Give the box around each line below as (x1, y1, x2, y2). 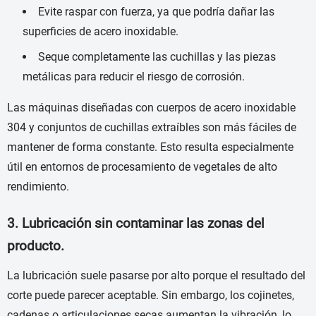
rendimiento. (7, 180, 69, 194)
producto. (7, 238, 64, 255)
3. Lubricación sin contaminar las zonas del (7, 216, 265, 232)
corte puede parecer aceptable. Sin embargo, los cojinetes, (7, 288, 294, 303)
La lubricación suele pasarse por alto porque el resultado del (7, 269, 305, 283)
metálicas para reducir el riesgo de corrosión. (23, 70, 245, 84)
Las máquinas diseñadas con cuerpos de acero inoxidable (7, 101, 296, 115)
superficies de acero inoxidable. (23, 25, 178, 39)
